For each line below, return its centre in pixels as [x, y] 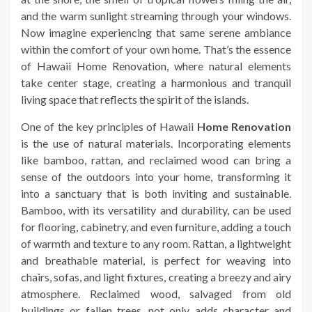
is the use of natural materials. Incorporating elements [156, 143]
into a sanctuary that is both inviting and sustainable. [156, 193]
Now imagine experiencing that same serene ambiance [156, 32]
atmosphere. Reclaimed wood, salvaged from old [156, 293]
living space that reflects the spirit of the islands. [135, 99]
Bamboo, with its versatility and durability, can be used [156, 210]
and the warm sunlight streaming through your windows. [156, 15]
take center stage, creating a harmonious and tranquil [156, 82]
